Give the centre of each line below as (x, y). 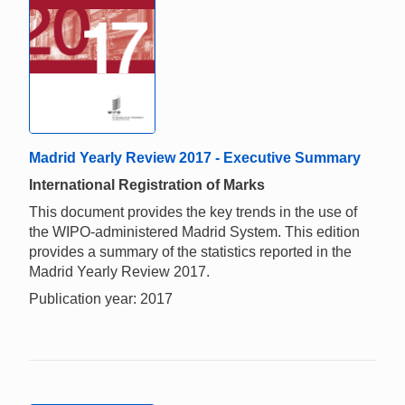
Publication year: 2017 (101, 299)
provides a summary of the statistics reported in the (190, 252)
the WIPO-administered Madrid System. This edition (194, 232)
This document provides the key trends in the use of (193, 212)
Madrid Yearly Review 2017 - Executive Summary (195, 158)
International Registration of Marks (147, 185)
